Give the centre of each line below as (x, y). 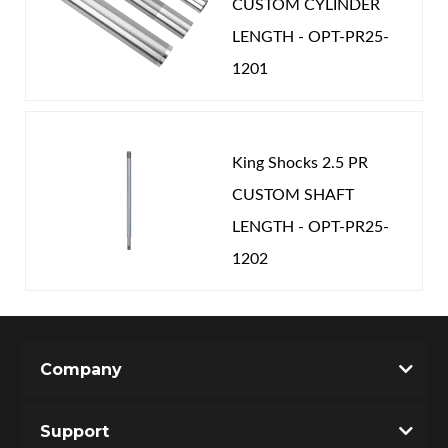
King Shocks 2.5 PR (299, 162)
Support (74, 431)
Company (81, 369)
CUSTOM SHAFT (292, 194)
